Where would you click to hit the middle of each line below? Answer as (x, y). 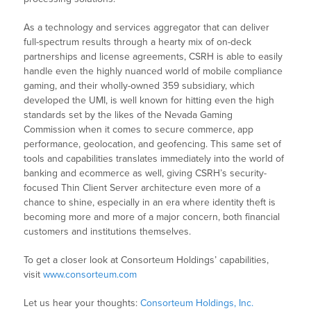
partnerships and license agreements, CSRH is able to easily (153, 57)
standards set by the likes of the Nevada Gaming (128, 115)
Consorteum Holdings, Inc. (197, 303)
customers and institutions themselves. (108, 232)
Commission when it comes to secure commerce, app (139, 130)
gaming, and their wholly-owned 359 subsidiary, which (140, 86)
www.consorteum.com (90, 275)
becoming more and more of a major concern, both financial (152, 217)
